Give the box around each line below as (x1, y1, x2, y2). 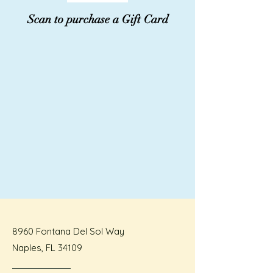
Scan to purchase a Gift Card (27, 12, 168, 27)
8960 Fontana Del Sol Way (12, 225, 124, 237)
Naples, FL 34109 (12, 242, 82, 253)
